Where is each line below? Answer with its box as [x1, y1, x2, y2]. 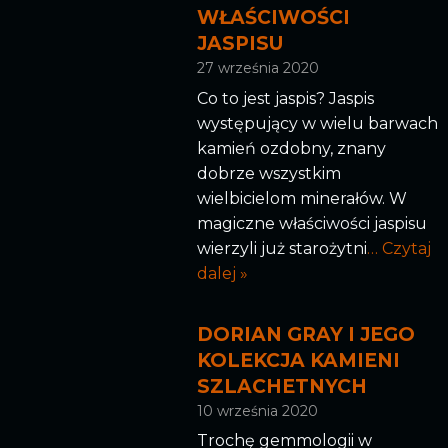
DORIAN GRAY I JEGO [196, 322, 415, 346]
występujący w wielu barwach [196, 113, 438, 133]
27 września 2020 [196, 59, 319, 78]
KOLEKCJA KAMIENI [196, 348, 400, 372]
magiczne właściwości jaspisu [196, 213, 427, 233]
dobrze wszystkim [196, 163, 341, 183]
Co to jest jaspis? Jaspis [196, 88, 374, 108]
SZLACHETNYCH [196, 374, 367, 398]
